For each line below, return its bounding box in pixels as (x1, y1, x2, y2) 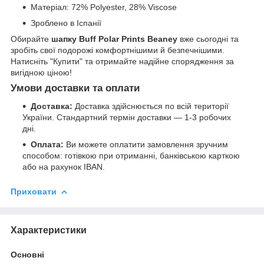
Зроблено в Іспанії (31, 18, 101, 28)
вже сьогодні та (177, 34, 239, 44)
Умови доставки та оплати (11, 82, 140, 94)
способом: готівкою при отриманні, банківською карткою (22, 150, 240, 160)
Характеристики (11, 225, 87, 235)
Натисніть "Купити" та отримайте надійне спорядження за (11, 56, 234, 66)
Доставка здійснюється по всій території (75, 101, 229, 111)
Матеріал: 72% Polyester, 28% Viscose (31, 2, 177, 12)
